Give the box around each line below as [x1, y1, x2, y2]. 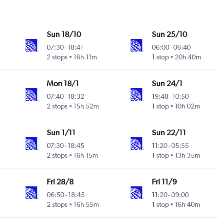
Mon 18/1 [47, 79, 79, 89]
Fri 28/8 [47, 177, 74, 187]
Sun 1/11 [47, 128, 76, 138]
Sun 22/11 [151, 128, 186, 138]
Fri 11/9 [151, 177, 177, 187]
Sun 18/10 [47, 30, 81, 39]
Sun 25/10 [151, 30, 187, 39]
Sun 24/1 [151, 79, 182, 89]
